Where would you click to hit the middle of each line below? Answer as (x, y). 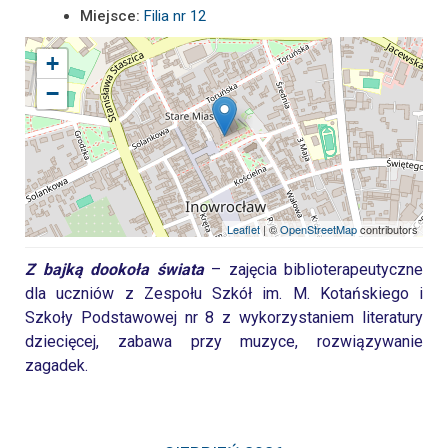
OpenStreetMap (318, 228)
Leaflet (243, 228)
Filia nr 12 (175, 15)
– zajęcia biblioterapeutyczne (313, 269)
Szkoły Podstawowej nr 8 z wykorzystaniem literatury (224, 317)
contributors (387, 228)
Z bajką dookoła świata (114, 269)
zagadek (55, 365)
